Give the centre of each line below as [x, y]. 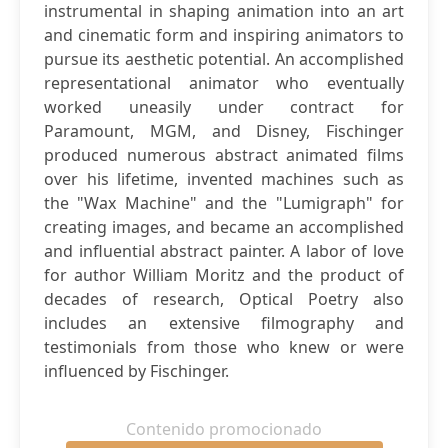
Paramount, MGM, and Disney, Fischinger [224, 131]
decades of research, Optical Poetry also [224, 299]
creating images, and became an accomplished [224, 227]
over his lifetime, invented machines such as [224, 179]
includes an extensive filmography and [224, 323]
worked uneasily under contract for [224, 107]
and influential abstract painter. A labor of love [224, 251]
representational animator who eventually [224, 83]
